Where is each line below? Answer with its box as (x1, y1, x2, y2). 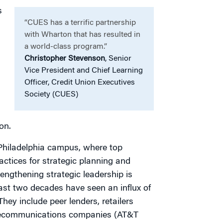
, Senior (105, 55, 131, 63)
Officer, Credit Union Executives (24, 79, 135, 87)
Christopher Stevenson (24, 55, 105, 63)
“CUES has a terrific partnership (24, 19, 136, 27)
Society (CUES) (24, 91, 78, 99)
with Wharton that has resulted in (24, 31, 140, 39)
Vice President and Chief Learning (24, 67, 143, 75)
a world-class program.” (24, 43, 107, 51)
